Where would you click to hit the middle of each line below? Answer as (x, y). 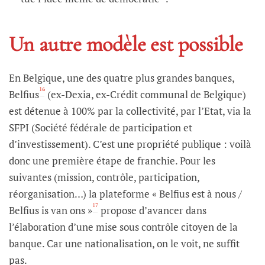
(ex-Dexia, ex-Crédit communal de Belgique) (146, 94)
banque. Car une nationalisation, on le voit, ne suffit (124, 243)
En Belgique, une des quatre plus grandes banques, (122, 77)
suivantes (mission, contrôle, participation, (104, 177)
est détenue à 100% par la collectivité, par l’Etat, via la (130, 111)
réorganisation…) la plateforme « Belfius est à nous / (125, 193)
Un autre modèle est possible (126, 44)
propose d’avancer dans (152, 210)
